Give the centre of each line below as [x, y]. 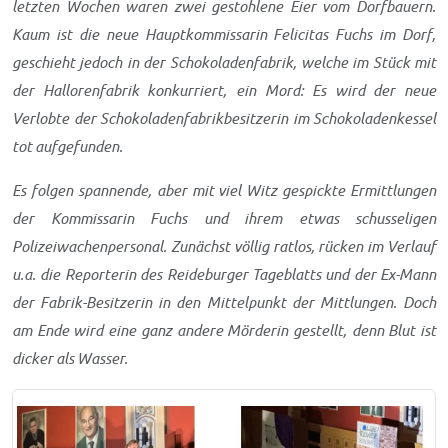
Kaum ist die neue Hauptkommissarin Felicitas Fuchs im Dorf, [224, 34]
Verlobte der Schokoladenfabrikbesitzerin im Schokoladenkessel [224, 118]
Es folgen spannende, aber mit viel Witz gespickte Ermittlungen [224, 190]
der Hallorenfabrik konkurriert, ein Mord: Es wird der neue [224, 90]
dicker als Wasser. [70, 358]
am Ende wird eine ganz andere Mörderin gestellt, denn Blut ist [224, 330]
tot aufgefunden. [67, 146]
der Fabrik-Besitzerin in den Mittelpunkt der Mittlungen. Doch [224, 302]
